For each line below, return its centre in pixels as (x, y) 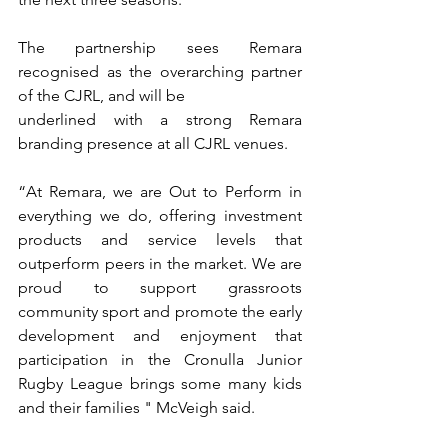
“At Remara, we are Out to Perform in (160, 191)
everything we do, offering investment (160, 215)
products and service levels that (160, 239)
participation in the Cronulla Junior (160, 359)
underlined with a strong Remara (160, 119)
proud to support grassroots (160, 287)
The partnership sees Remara (160, 47)
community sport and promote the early (160, 311)
